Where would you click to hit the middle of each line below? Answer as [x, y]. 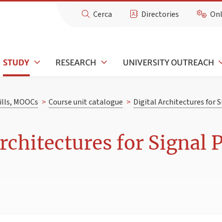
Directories [160, 14]
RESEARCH [76, 62]
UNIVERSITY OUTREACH [168, 62]
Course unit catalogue [85, 102]
